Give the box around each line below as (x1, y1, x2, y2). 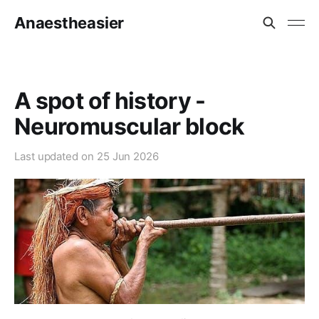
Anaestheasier (14, 14, 125, 32)
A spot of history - (14, 87, 206, 115)
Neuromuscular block (14, 113, 245, 140)
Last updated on (14, 150, 97, 163)
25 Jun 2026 (96, 150, 159, 163)
